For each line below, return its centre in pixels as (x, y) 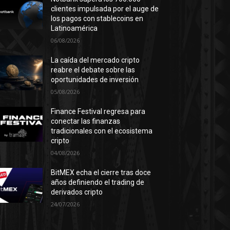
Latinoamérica (74, 28)
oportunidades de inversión (95, 80)
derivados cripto (77, 192)
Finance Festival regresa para (98, 111)
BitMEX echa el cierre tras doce (101, 172)
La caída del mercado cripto (95, 60)
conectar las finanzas (86, 121)
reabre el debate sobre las (93, 70)
